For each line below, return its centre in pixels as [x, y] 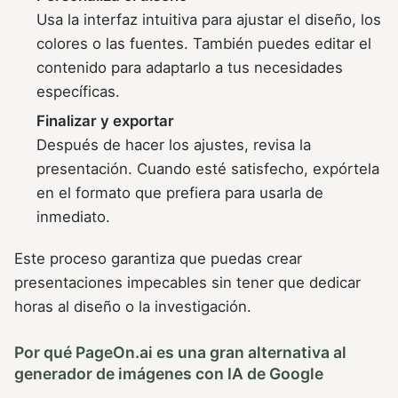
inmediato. [74, 216]
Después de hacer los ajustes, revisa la [174, 144]
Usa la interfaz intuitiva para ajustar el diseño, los [209, 19]
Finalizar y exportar [106, 120]
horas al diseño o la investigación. [133, 306]
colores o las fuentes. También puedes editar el [204, 43]
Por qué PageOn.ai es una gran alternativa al [180, 353]
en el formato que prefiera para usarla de [180, 192]
